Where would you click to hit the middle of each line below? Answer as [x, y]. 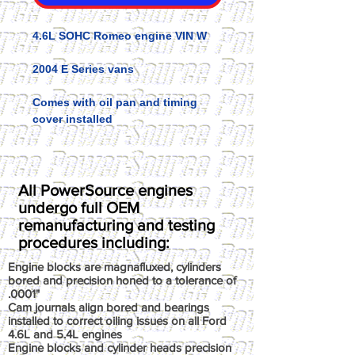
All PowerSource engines [105, 190]
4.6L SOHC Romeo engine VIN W [120, 36]
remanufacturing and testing [116, 225]
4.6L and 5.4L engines [65, 334]
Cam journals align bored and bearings [109, 307]
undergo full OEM [79, 208]
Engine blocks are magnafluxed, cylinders [115, 267]
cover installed [73, 119]
